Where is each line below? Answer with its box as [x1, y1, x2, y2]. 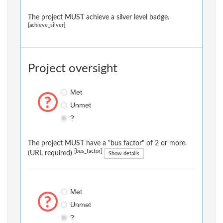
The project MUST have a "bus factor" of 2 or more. [28, 140, 187, 147]
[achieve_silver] [28, 23, 65, 28]
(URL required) [28, 150, 74, 157]
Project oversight [28, 63, 117, 75]
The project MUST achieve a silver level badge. [28, 14, 169, 21]
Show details [109, 151, 139, 157]
